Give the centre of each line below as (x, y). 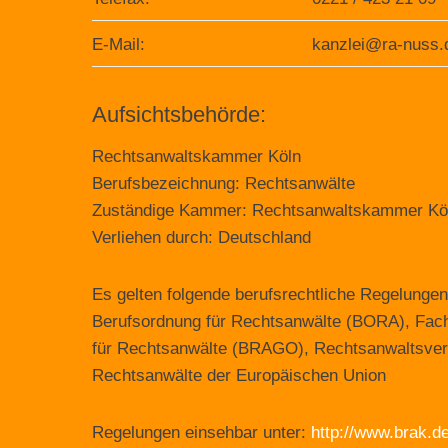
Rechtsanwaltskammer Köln (196, 156)
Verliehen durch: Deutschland (201, 237)
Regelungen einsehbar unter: (201, 432)
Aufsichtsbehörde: (179, 114)
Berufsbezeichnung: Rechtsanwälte (223, 183)
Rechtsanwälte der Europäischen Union (239, 375)
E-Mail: (118, 44)
